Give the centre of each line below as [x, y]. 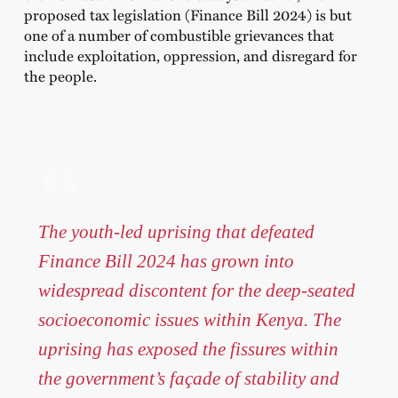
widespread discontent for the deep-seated [196, 291]
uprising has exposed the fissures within [188, 349]
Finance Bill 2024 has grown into [166, 261]
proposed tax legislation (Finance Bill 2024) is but [187, 15]
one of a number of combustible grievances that [179, 35]
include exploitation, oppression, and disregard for [190, 56]
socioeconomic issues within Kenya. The [189, 320]
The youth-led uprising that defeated [176, 232]
